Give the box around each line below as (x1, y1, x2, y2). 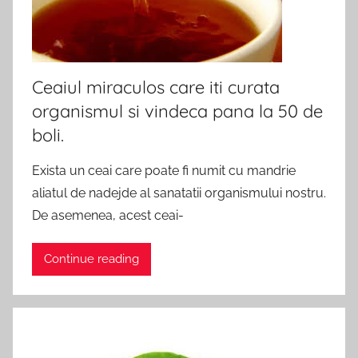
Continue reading (44, 252, 139, 267)
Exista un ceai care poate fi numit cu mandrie (32, 162, 296, 178)
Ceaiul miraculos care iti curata (32, 75, 280, 98)
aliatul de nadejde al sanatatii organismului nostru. (32, 185, 326, 201)
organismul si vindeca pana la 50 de (32, 99, 323, 122)
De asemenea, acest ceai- (32, 207, 184, 223)
